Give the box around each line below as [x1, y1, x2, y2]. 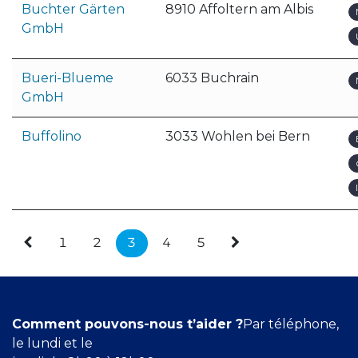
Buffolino [22, 129, 82, 144]
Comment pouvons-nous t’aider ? [12, 316, 243, 332]
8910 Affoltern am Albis [165, 2, 313, 17]
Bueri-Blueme [22, 70, 113, 86]
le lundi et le [12, 335, 96, 351]
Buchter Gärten [22, 2, 125, 17]
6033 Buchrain [165, 70, 259, 86]
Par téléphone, [243, 316, 339, 332]
